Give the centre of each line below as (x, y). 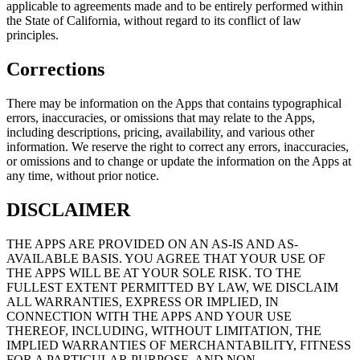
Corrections (55, 69)
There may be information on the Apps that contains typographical (174, 103)
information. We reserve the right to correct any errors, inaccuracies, (178, 146)
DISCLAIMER (68, 209)
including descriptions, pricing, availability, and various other (160, 132)
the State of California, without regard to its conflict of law (154, 20)
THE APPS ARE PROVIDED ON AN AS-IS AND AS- (152, 243)
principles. (33, 35)
